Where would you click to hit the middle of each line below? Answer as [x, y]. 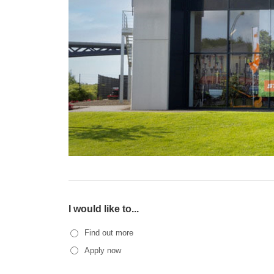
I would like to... [104, 209]
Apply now [102, 250]
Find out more [109, 233]
